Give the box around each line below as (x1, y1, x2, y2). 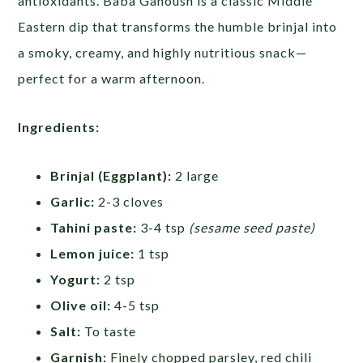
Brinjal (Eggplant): (50, 167, 173, 183)
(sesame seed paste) (189, 219, 316, 235)
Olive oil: (50, 297, 112, 313)
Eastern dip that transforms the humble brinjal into (18, 18, 338, 34)
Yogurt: (50, 271, 101, 287)
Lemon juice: (50, 245, 135, 261)
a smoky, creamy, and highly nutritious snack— (18, 44, 308, 60)
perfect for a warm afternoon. (18, 70, 206, 86)
